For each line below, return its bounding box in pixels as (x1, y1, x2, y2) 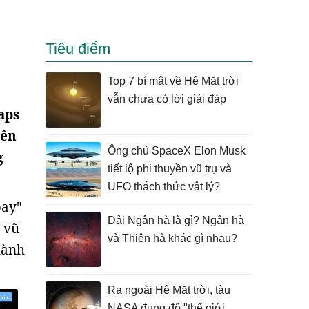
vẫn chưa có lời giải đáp (108, 93, 226, 105)
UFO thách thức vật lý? (108, 181, 220, 192)
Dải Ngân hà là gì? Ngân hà (108, 215, 244, 226)
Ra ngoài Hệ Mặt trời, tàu (108, 284, 230, 296)
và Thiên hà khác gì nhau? (108, 232, 237, 244)
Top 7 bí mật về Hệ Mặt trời (108, 75, 239, 87)
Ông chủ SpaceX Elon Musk (108, 145, 246, 157)
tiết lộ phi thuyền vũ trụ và (108, 163, 232, 175)
